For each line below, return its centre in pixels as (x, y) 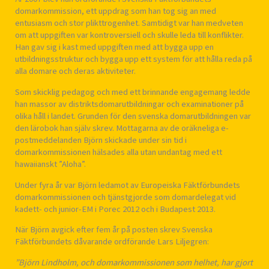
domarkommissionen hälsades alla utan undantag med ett (119, 152)
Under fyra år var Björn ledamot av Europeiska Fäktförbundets (128, 185)
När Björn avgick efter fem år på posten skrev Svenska (114, 230)
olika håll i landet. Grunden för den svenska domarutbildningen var (133, 116)
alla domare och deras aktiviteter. (75, 71)
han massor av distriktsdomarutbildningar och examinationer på (129, 104)
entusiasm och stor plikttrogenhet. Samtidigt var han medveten (129, 23)
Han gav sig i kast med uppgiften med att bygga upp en (114, 47)
